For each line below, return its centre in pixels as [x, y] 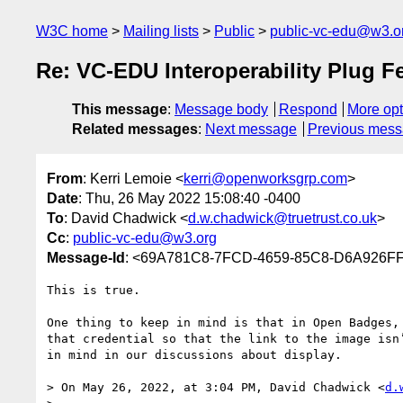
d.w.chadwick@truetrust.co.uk [282, 218]
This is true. [94, 290]
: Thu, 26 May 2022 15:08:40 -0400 [189, 198]
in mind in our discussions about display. [198, 354]
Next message [251, 130]
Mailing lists [161, 31]
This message [120, 110]
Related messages [135, 130]
